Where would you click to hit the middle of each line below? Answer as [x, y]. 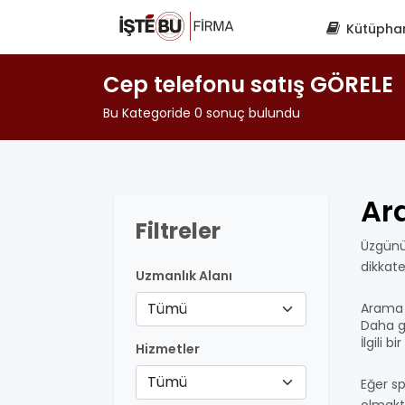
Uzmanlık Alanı [184, 276]
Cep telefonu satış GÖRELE [248, 85]
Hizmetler [168, 349]
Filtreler [178, 231]
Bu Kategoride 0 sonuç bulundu [202, 113]
